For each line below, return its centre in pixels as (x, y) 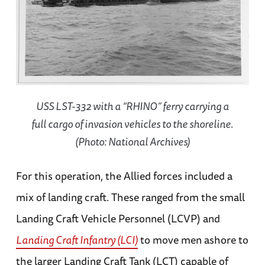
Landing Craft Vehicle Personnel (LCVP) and (118, 219)
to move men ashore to (193, 240)
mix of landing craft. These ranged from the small (130, 197)
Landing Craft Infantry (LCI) (77, 240)
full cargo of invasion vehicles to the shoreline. (132, 124)
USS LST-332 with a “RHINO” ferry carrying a (132, 106)
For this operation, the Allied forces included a (124, 176)
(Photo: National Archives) (132, 141)
